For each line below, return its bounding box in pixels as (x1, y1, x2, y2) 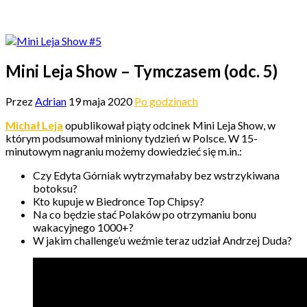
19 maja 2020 (69, 94, 132, 108)
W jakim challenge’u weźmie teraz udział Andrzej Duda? (33, 233, 292, 247)
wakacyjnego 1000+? (33, 220, 134, 234)
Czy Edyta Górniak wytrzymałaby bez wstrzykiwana (33, 168, 280, 182)
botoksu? (33, 181, 77, 195)
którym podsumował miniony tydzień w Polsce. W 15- (5, 131, 258, 145)
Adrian (35, 94, 66, 108)
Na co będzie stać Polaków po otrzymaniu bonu (33, 207, 256, 221)
